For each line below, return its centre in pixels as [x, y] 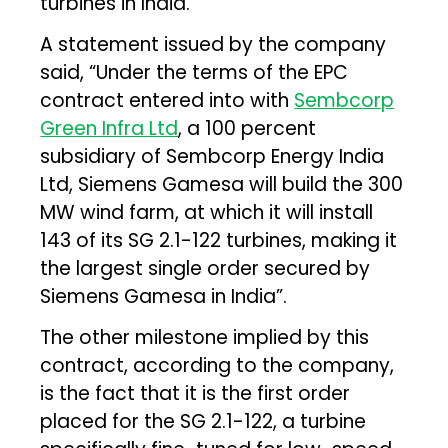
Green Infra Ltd [109, 128]
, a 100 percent [247, 128]
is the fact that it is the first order [195, 393]
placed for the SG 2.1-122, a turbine [203, 421]
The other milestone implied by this [205, 337]
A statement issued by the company [213, 44]
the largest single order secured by [205, 268]
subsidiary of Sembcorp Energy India [212, 156]
